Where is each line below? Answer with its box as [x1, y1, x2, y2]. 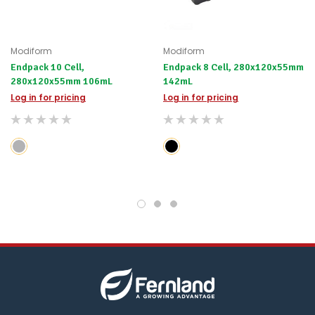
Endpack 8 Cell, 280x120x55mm [163, 61, 304, 74]
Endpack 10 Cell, [11, 61, 84, 74]
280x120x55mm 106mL [83, 75, 112, 88]
